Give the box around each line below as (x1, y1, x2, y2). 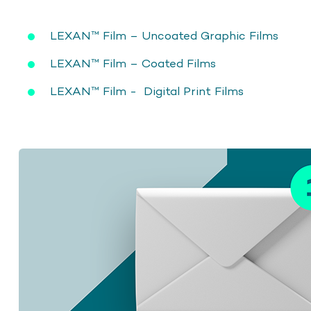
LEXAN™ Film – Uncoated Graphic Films (50, 31, 278, 43)
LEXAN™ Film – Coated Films (50, 58, 216, 71)
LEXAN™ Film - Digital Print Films (50, 86, 244, 99)
